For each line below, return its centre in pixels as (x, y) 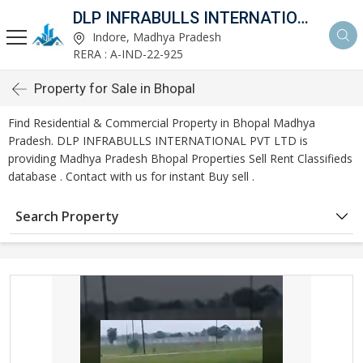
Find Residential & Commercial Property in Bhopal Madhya (162, 123)
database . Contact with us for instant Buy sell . (131, 176)
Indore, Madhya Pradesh (155, 37)
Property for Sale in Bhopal (115, 88)
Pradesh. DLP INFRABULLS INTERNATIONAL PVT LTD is (158, 141)
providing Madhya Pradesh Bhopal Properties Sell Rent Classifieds (180, 158)
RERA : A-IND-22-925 (128, 54)
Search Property (67, 216)
